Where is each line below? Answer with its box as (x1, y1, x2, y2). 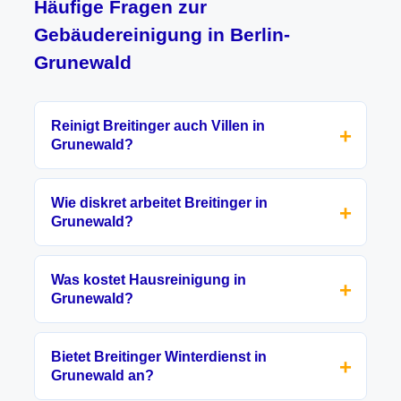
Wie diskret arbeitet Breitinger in (51, 195, 268, 210)
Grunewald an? (51, 368, 154, 383)
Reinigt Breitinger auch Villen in (51, 118, 265, 133)
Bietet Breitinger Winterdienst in (51, 349, 267, 364)
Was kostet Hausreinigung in (51, 272, 246, 287)
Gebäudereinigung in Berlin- (34, 24, 290, 45)
